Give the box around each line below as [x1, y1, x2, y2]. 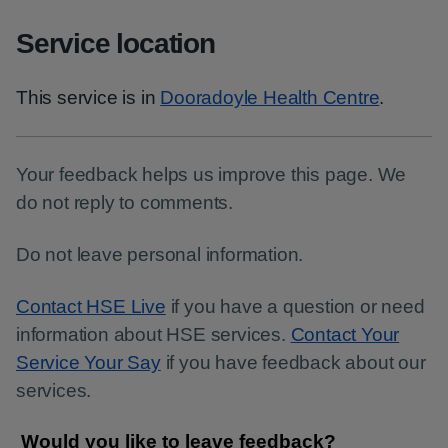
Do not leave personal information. [16, 244, 304, 265]
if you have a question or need [165, 296, 425, 317]
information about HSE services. [16, 324, 291, 345]
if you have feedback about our [160, 352, 426, 373]
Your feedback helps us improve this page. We [16, 164, 407, 185]
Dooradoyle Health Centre [160, 87, 380, 108]
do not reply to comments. [16, 192, 234, 213]
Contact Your [290, 324, 400, 345]
